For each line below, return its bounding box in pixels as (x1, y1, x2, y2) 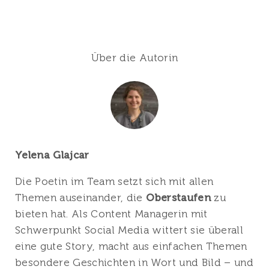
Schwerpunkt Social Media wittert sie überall (15, 223, 243, 236)
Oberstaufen (142, 191, 214, 204)
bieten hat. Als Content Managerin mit (15, 207, 208, 220)
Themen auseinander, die (15, 191, 143, 204)
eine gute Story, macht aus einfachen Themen (15, 240, 247, 252)
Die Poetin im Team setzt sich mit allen (15, 175, 214, 187)
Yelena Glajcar (15, 148, 89, 161)
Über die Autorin (91, 51, 178, 64)
